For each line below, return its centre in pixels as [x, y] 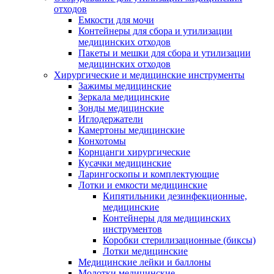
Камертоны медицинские [131, 130]
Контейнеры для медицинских [167, 218]
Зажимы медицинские [125, 86]
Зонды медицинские [121, 108]
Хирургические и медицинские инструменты [149, 75]
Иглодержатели [111, 119]
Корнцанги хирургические [134, 152]
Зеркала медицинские [124, 97]
